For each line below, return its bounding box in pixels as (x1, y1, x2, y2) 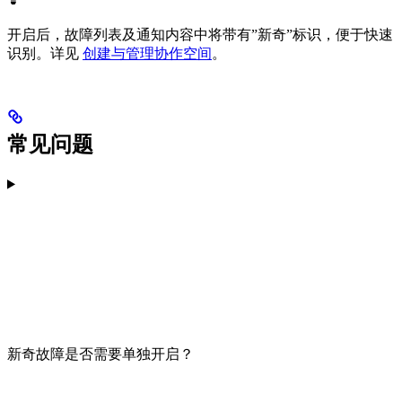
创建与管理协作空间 (83, 45, 212, 61)
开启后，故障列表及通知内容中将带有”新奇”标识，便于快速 (7, 26, 393, 42)
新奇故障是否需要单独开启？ (7, 345, 194, 362)
